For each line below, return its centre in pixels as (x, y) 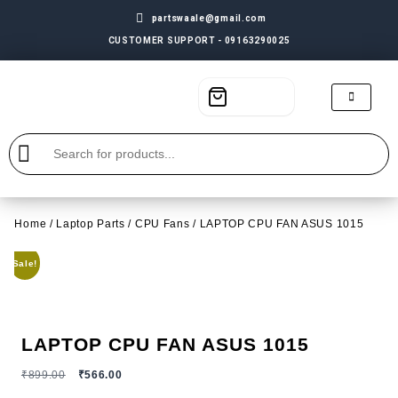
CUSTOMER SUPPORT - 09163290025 (199, 40)
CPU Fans (162, 223)
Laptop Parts (91, 223)
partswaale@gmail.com (209, 18)
